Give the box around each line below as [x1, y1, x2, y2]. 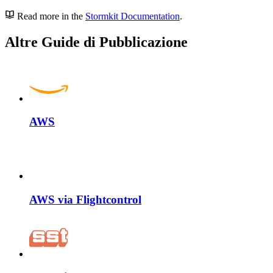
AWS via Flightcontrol [29, 193, 141, 206]
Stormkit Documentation [85, 10, 180, 21]
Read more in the [17, 10, 85, 21]
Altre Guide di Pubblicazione [5, 34, 188, 50]
